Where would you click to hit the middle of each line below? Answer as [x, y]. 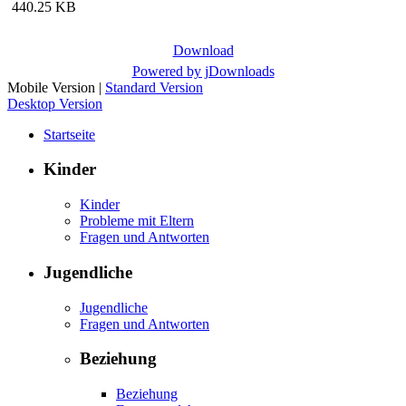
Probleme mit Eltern [137, 221]
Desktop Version [55, 103]
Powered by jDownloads [203, 71]
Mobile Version [51, 87]
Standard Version [154, 87]
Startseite [69, 134]
